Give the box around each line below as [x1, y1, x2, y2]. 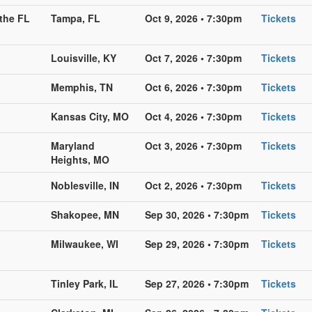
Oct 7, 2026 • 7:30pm [145, 50, 242, 65]
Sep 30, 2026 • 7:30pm [145, 207, 249, 221]
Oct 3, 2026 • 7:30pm [145, 138, 242, 153]
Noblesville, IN [51, 178, 119, 192]
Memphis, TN [51, 79, 113, 94]
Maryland [51, 138, 95, 153]
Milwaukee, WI [51, 236, 118, 251]
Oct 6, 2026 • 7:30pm [145, 79, 242, 94]
